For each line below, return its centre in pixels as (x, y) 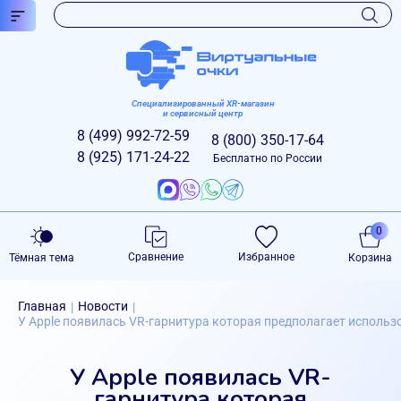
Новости (103, 306)
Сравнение (156, 257)
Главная (42, 306)
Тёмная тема (42, 258)
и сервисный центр (203, 113)
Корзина (370, 258)
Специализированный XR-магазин (203, 103)
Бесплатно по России (268, 158)
